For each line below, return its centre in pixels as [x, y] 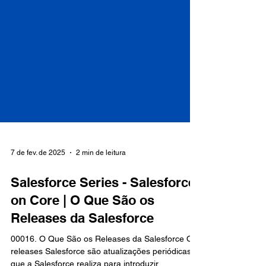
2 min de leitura [101, 195]
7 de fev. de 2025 [38, 195]
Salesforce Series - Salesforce [103, 225]
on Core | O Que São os [83, 243]
